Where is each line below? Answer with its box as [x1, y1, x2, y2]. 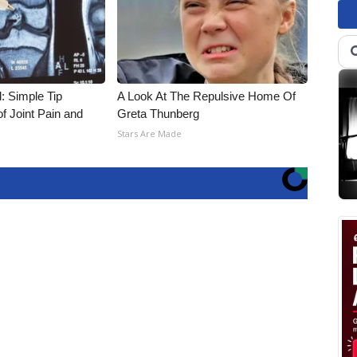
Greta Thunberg [117, 107, 200, 120]
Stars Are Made [117, 127, 182, 139]
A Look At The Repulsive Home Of [117, 89, 296, 103]
